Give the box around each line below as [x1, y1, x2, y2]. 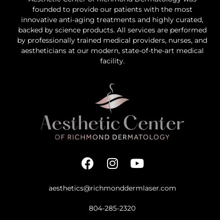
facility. [100, 56, 125, 65]
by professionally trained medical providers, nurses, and [17, 35, 208, 45]
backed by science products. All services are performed [18, 25, 207, 34]
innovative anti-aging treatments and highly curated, [21, 15, 204, 24]
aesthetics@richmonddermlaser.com [48, 183, 176, 192]
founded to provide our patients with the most [32, 4, 192, 14]
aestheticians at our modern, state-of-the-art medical [21, 46, 204, 55]
